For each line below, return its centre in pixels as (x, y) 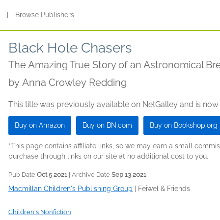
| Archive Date (89, 175)
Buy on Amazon (40, 125)
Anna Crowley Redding (74, 82)
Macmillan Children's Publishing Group (70, 189)
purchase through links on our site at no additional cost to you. (108, 156)
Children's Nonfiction (40, 212)
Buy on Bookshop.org (184, 125)
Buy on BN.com (107, 125)
